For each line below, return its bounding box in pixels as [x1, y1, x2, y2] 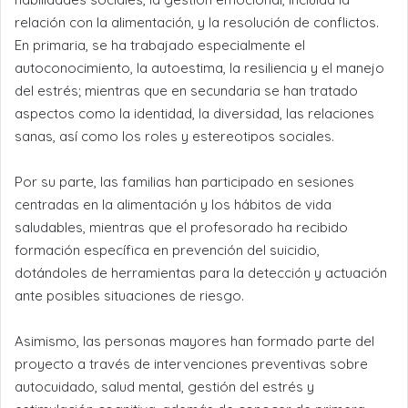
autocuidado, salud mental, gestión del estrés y [15, 377, 314, 395]
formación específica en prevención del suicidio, [15, 240, 320, 259]
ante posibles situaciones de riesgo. [15, 286, 244, 304]
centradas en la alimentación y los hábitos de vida [15, 195, 331, 213]
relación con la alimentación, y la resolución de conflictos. [15, 13, 379, 31]
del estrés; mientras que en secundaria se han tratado [15, 81, 358, 99]
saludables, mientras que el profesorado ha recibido [15, 218, 348, 236]
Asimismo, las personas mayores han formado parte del [15, 331, 374, 350]
